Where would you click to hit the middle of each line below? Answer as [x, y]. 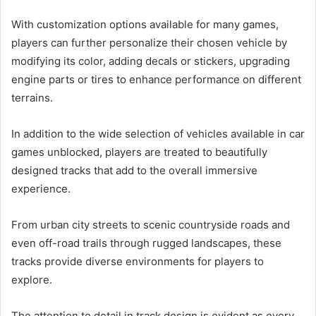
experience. [41, 189]
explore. [32, 280]
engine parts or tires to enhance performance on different [156, 80]
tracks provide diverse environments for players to [138, 262]
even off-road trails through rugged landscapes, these [146, 243]
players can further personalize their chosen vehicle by [149, 43]
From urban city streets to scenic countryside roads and [151, 225]
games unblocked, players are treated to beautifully [139, 152]
